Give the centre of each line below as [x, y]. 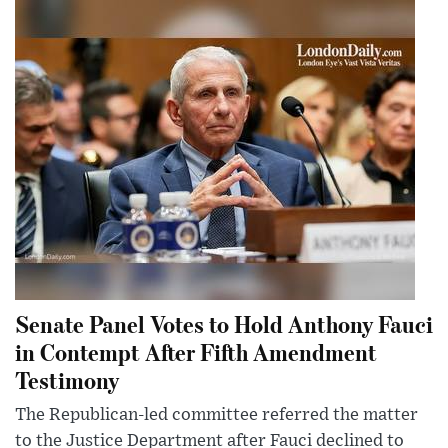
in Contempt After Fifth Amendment [196, 352]
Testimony [67, 380]
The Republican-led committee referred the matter [216, 415]
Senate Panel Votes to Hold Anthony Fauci [224, 324]
